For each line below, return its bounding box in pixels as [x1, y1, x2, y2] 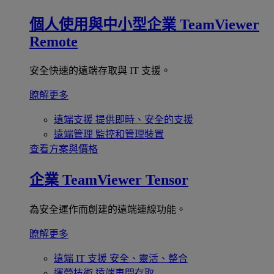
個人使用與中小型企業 [29, 16, 176, 32]
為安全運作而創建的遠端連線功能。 [29, 204, 186, 215]
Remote [29, 33, 78, 50]
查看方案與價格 [29, 143, 98, 154]
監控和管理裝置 [95, 128, 164, 139]
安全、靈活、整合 [109, 253, 188, 264]
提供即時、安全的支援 [95, 114, 193, 125]
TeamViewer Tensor [62, 171, 188, 188]
